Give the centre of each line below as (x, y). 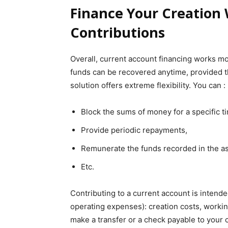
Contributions (118, 32)
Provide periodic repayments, (134, 130)
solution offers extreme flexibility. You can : (148, 85)
